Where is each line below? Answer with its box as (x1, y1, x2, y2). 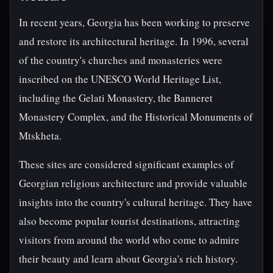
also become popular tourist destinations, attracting (19, 214, 240, 228)
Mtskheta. (19, 129, 62, 143)
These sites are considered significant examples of (19, 157, 234, 171)
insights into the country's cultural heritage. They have (19, 195, 252, 209)
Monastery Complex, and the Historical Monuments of (19, 110, 253, 124)
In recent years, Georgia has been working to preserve (19, 15, 250, 29)
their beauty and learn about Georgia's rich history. (19, 252, 238, 266)
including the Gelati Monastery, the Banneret (19, 91, 213, 105)
